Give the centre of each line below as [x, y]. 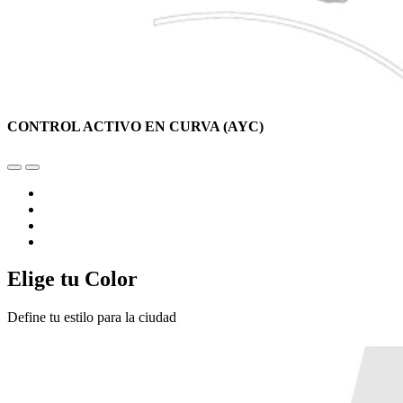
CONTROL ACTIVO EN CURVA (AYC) [135, 127]
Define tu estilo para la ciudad [92, 318]
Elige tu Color [72, 279]
